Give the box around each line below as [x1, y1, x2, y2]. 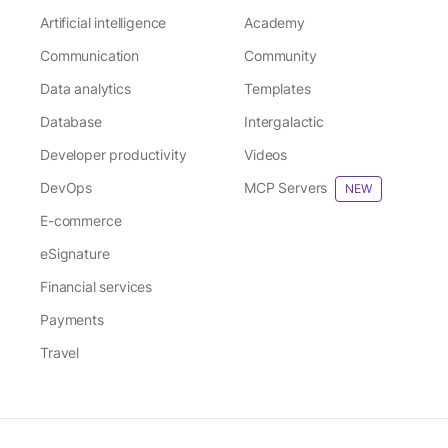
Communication [40, 47, 139, 64]
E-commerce [40, 212, 122, 229]
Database [40, 113, 102, 130]
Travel [40, 344, 80, 361]
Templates [244, 80, 311, 97]
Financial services [40, 278, 153, 295]
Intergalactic [244, 113, 324, 130]
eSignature [40, 245, 110, 262]
